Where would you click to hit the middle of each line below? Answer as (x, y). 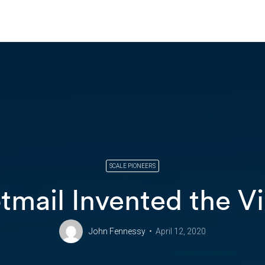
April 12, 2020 (181, 231)
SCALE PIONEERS (132, 166)
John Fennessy (117, 231)
